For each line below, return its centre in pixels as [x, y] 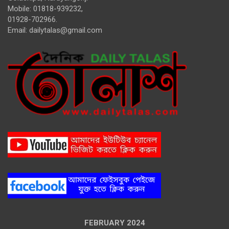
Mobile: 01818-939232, [45, 9]
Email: [18, 30]
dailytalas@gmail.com [66, 30]
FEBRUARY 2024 [114, 223]
